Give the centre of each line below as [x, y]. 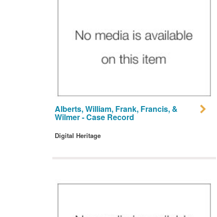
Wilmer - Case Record [94, 117]
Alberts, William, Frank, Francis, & [116, 109]
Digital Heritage [77, 136]
